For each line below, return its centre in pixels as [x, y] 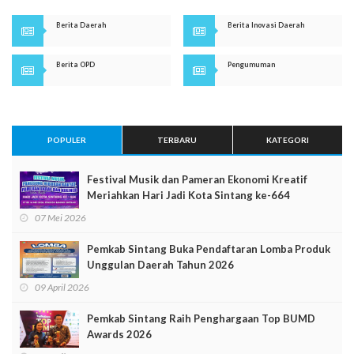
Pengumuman [252, 64]
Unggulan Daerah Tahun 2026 [160, 265]
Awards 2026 [119, 334]
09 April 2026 [62, 287]
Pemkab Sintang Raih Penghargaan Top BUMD [201, 318]
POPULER [67, 140]
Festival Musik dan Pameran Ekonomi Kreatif [197, 179]
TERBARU [177, 140]
